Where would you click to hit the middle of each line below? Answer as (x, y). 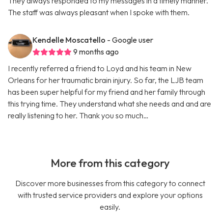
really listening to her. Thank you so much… (78, 116)
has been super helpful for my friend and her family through (107, 92)
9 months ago (96, 52)
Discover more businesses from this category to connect (110, 183)
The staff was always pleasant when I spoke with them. (99, 13)
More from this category (110, 163)
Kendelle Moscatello (69, 40)
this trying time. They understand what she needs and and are (110, 104)
